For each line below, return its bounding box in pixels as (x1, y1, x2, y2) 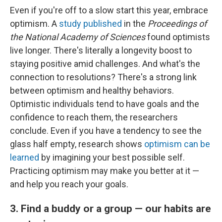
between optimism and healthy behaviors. (10, 85, 174, 96)
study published (57, 18, 122, 29)
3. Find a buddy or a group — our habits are (10, 202, 211, 215)
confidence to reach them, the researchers (10, 112, 178, 123)
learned (10, 152, 39, 163)
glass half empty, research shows (10, 139, 144, 150)
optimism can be (144, 139, 210, 150)
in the (122, 18, 148, 29)
